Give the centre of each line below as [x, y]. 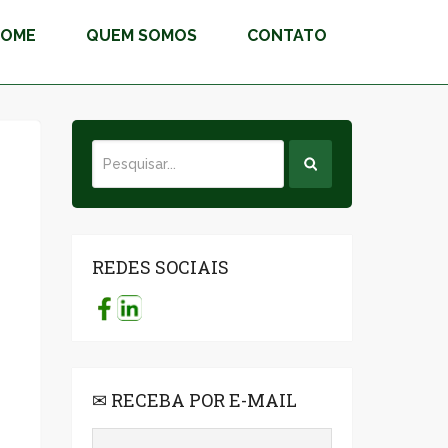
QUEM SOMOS [141, 35]
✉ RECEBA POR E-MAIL [194, 400]
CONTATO [287, 35]
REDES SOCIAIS [160, 267]
